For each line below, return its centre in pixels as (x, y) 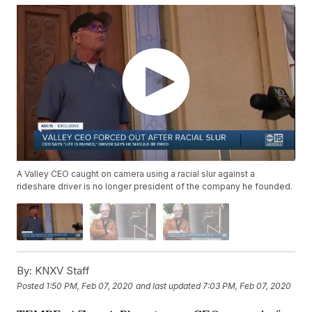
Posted (32, 286)
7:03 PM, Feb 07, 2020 (247, 286)
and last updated (169, 286)
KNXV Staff (61, 271)
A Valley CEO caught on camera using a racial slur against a (136, 174)
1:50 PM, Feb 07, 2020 (90, 286)
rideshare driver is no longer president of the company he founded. (155, 187)
